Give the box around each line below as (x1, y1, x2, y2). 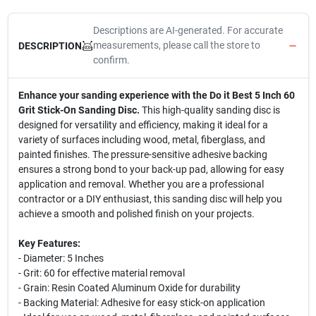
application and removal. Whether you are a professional (18, 178, 264, 190)
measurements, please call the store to (92, 39, 260, 51)
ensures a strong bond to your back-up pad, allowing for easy (18, 164, 284, 175)
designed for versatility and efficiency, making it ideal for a (18, 119, 268, 130)
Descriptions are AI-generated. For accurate (92, 25, 283, 36)
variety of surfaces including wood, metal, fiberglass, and (18, 134, 265, 145)
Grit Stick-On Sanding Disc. (18, 104, 140, 116)
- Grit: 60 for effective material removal (18, 267, 185, 279)
